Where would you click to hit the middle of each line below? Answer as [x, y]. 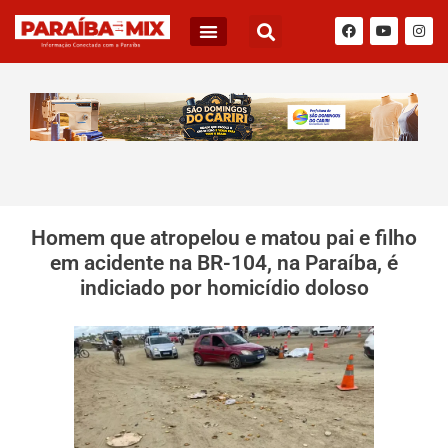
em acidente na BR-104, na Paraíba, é [224, 262]
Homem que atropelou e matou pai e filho [224, 237]
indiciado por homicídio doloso [224, 287]
